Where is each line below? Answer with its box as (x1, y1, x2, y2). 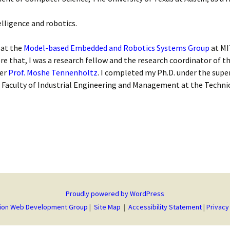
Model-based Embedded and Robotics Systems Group (23, 43, 209, 53)
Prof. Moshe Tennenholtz (8, 67, 98, 78)
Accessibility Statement (128, 202, 203, 212)
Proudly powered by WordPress (66, 189, 164, 198)
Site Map (93, 202, 121, 212)
